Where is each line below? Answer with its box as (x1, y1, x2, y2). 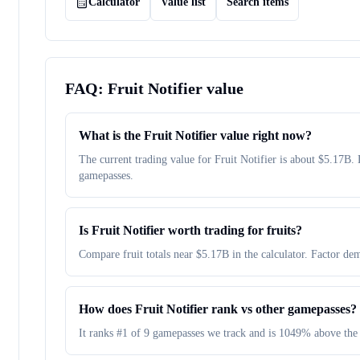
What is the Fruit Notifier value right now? (79, 129, 312, 142)
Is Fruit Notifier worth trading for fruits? (79, 223, 302, 237)
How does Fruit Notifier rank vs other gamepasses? (79, 302, 357, 316)
